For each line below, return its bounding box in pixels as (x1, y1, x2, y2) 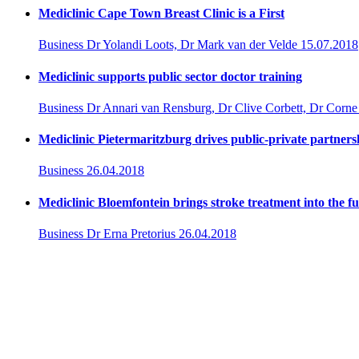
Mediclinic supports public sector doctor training (38, 69, 302, 83)
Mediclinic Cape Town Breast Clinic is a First (38, 6, 284, 20)
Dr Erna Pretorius (87, 226, 175, 240)
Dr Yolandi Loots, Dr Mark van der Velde (87, 38, 297, 52)
